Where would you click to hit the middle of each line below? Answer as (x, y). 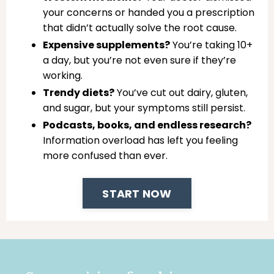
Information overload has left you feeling (140, 141)
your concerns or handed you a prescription (149, 12)
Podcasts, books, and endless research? (147, 125)
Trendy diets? (79, 93)
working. (63, 75)
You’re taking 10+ (211, 45)
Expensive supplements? (106, 45)
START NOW (137, 193)
